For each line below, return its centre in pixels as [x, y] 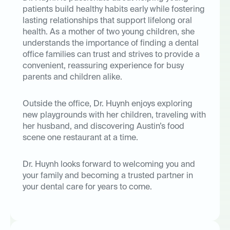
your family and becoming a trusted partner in [108, 176]
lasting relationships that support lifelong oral [107, 21]
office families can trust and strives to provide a [111, 55]
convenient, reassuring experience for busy [103, 66]
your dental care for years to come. [87, 188]
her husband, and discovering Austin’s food [103, 127]
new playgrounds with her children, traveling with [114, 116]
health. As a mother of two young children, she [109, 33]
